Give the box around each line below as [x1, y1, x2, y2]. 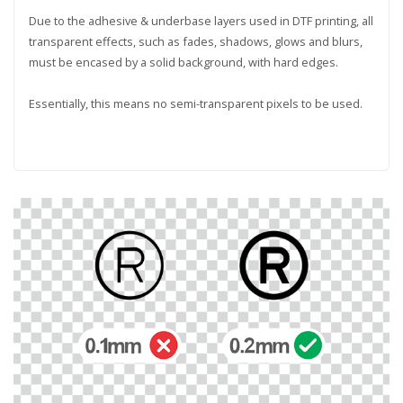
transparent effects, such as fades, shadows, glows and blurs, [28, 32, 363, 49]
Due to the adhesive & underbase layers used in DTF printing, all [28, 12, 373, 29]
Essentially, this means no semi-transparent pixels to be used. [28, 94, 363, 112]
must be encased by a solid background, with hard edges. [28, 53, 338, 70]
